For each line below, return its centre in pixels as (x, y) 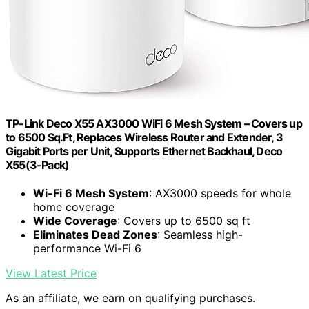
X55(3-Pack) (38, 165)
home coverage (74, 207)
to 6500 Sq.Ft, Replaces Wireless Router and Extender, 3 (144, 138)
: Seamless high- (200, 235)
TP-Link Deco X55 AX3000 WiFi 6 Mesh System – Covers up (154, 124)
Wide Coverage (75, 221)
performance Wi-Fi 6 (87, 249)
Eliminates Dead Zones (95, 235)
